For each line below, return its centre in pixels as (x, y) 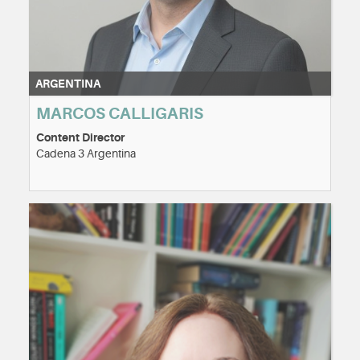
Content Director (80, 138)
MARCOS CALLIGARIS (120, 114)
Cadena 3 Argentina (86, 154)
